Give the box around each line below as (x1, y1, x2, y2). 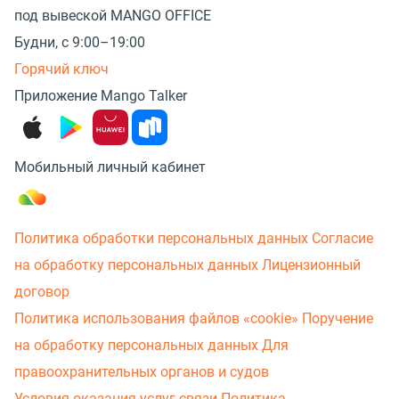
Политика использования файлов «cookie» (14, 310, 298, 327)
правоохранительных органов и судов (14, 363, 269, 380)
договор (14, 283, 69, 300)
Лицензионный (262, 256, 361, 273)
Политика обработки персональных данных (14, 230, 308, 247)
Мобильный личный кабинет (14, 159, 206, 175)
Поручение (302, 310, 373, 327)
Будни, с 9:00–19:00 (14, 34, 145, 51)
